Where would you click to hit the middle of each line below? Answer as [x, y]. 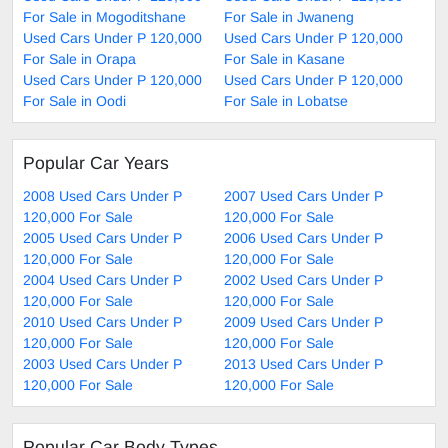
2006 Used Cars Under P [303, 238]
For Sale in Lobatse [286, 101]
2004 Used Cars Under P [102, 280]
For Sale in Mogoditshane [104, 17]
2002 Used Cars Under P [303, 280]
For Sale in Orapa [79, 59]
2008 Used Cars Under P [102, 196]
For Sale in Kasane [284, 59]
